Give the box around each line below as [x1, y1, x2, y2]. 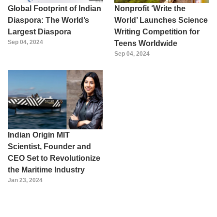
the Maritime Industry [8, 165, 85, 174]
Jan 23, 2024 [8, 176, 43, 184]
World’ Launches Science [114, 16, 208, 25]
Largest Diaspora [8, 28, 71, 36]
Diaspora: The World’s [8, 16, 89, 25]
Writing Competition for [114, 28, 200, 36]
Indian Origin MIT [8, 130, 70, 139]
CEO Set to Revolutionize [8, 154, 100, 162]
